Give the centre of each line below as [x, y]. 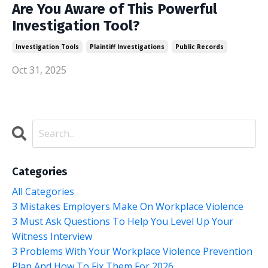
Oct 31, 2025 [39, 70]
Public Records [200, 46]
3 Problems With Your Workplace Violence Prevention [132, 251]
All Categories [43, 191]
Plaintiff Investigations [127, 46]
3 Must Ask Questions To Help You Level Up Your [123, 221]
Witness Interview [52, 236]
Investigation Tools [47, 46]
